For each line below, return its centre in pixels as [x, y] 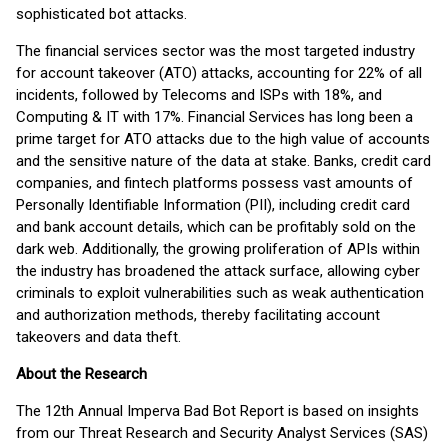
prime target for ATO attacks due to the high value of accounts [223, 139]
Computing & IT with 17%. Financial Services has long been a [214, 117]
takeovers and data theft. [98, 337]
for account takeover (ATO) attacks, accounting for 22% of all [219, 73]
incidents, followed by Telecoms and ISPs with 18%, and [199, 95]
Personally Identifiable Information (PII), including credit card [213, 205]
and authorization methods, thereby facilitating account [198, 315]
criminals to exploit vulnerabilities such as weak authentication [220, 293]
